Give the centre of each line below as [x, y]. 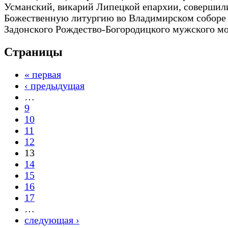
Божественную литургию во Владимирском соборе [115, 18]
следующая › [52, 220]
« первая [43, 75]
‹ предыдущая [54, 86]
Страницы [33, 52]
